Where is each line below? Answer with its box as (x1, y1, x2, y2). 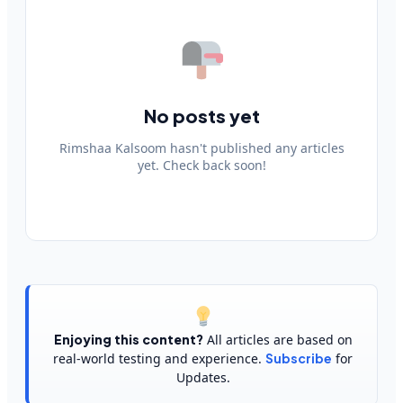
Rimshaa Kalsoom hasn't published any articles (58, 139, 345, 157)
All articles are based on (202, 331, 353, 348)
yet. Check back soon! (137, 157, 266, 174)
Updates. (175, 369, 230, 386)
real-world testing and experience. (53, 350, 265, 367)
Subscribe (265, 350, 332, 366)
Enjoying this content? (53, 331, 203, 347)
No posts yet (143, 104, 260, 127)
